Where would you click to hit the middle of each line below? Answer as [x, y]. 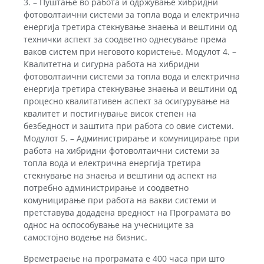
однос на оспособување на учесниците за [109, 225]
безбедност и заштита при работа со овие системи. [129, 126]
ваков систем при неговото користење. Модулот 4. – [130, 52]
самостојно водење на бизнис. [85, 237]
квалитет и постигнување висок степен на [110, 114]
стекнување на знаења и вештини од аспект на [120, 176]
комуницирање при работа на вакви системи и [120, 200]
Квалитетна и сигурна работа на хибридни [111, 64]
